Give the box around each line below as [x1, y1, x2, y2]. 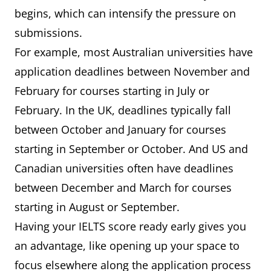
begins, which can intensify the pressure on [15, 6, 236, 21]
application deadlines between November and [15, 64, 250, 79]
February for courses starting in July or [15, 83, 209, 99]
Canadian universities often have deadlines [15, 161, 233, 176]
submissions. [15, 25, 82, 41]
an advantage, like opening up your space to [15, 238, 240, 253]
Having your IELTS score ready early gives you [15, 219, 246, 234]
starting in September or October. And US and [15, 142, 248, 157]
